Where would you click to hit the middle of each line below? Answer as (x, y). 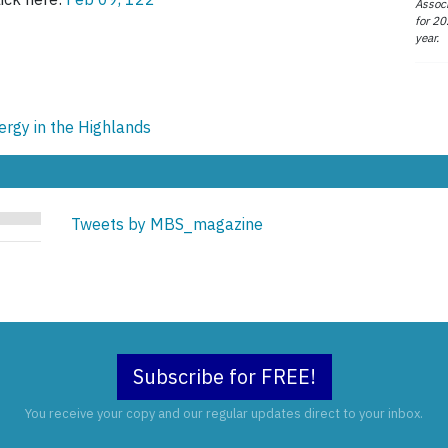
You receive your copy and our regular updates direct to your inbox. (224, 414)
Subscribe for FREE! (224, 377)
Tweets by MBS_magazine (167, 224)
